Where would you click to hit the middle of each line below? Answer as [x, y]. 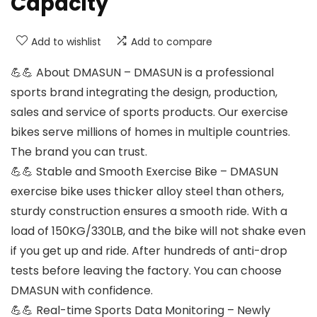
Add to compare [172, 42]
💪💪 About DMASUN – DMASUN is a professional [142, 73]
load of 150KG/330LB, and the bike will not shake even [158, 231]
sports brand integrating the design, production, [144, 93]
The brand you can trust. [79, 152]
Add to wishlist [66, 42]
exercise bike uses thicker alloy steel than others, [147, 192]
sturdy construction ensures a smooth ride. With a [149, 212]
